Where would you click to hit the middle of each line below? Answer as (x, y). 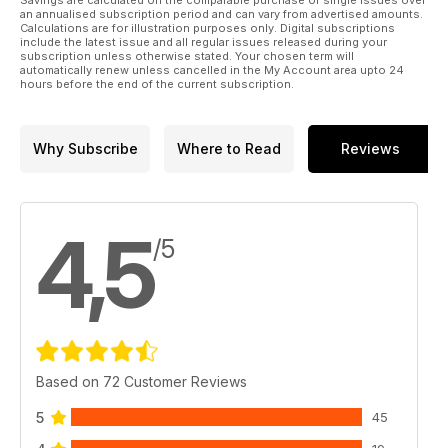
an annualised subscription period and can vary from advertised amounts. (221, 13)
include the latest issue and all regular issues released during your (203, 41)
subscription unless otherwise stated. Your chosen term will (187, 55)
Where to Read (229, 149)
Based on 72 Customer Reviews (141, 381)
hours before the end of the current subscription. (157, 83)
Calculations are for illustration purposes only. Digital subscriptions (207, 27)
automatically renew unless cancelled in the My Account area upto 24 (212, 69)
